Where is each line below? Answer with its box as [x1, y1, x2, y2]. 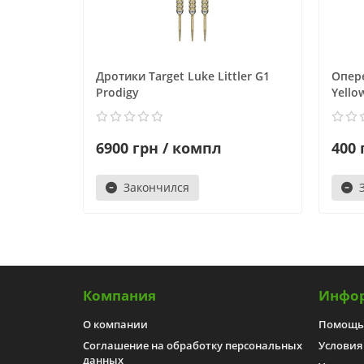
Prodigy [96, 84, 139, 100]
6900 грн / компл [96, 137, 222, 158]
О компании [83, 317, 148, 331]
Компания [83, 286, 156, 305]
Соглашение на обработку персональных [83, 338, 302, 353]
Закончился [123, 179, 189, 195]
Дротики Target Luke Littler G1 [96, 67, 270, 84]
